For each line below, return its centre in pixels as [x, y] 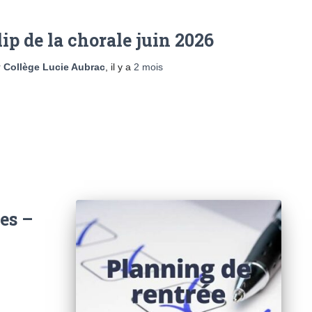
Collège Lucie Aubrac [54, 67]
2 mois [148, 67]
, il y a [119, 67]
